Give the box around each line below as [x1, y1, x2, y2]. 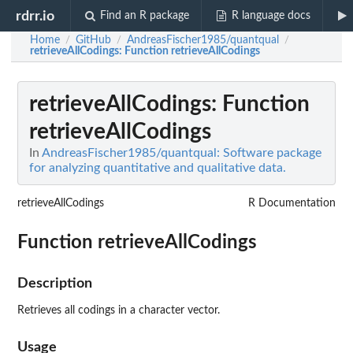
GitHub [76, 35, 111, 46]
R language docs [231, 10, 310, 21]
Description [17, 277, 92, 290]
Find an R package [100, 10, 190, 21]
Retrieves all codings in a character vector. [17, 305, 220, 316]
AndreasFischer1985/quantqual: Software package [42, 147, 321, 159]
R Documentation [248, 198, 336, 209]
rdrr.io [16, 9, 55, 23]
